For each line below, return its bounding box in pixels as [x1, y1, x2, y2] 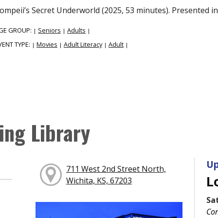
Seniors [38, 26, 61, 35]
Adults [67, 26, 86, 35]
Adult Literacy [64, 40, 102, 49]
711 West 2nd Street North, [66, 163, 166, 175]
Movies [36, 40, 57, 49]
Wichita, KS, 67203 [66, 175, 132, 186]
